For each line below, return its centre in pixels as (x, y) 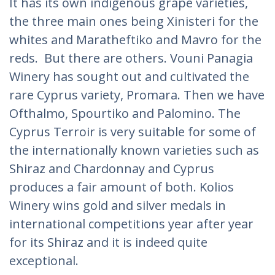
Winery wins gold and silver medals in (118, 205)
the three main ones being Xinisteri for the (134, 21)
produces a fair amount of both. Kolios (122, 187)
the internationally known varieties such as (134, 150)
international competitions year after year (131, 224)
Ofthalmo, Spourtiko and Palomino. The (125, 113)
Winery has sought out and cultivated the (129, 76)
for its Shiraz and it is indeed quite (108, 242)
